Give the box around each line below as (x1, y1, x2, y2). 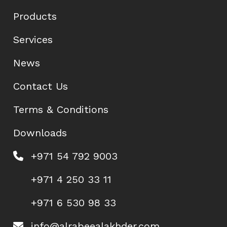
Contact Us (13, 80, 68, 93)
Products (13, 10, 57, 23)
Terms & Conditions (13, 103, 109, 116)
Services (13, 33, 53, 46)
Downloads (13, 127, 67, 139)
